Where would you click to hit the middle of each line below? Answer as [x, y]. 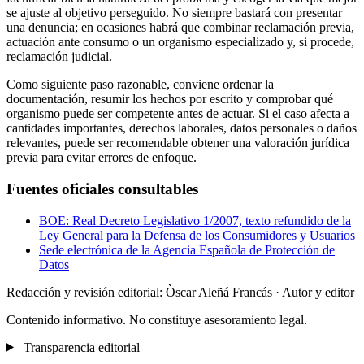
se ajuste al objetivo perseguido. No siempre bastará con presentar [174, 13]
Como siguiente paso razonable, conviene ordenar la [140, 84]
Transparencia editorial [80, 347]
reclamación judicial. [59, 57]
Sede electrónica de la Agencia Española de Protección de [187, 249]
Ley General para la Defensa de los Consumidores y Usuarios [197, 235]
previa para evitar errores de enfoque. [102, 158]
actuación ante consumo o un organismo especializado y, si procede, [180, 42]
